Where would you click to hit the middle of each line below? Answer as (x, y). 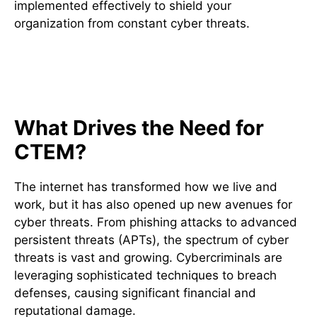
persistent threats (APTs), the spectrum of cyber (151, 240)
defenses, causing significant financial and (135, 293)
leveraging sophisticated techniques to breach (145, 275)
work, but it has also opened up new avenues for (153, 204)
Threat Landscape (99, 86)
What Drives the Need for (139, 127)
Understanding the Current (136, 66)
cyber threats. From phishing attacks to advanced (156, 222)
